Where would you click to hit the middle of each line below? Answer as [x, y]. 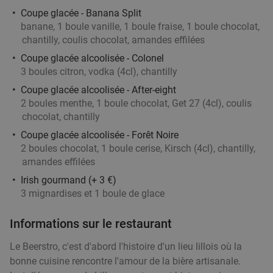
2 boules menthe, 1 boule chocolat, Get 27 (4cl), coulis [136, 103]
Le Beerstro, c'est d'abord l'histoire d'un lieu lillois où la [126, 246]
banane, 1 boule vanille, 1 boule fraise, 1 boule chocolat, [140, 26]
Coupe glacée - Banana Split [81, 13]
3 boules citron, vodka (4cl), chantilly [99, 71]
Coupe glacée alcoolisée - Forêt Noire [100, 135]
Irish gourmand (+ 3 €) [69, 180]
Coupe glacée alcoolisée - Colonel [92, 58]
